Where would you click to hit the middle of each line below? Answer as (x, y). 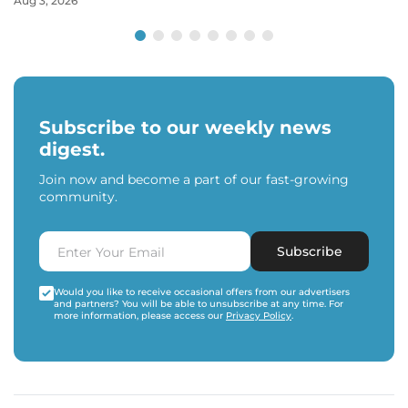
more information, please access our (140, 316)
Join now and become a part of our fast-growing (194, 179)
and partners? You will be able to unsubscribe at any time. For (199, 304)
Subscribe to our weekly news (185, 127)
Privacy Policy (259, 316)
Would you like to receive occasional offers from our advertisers (202, 292)
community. (78, 197)
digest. (72, 149)
